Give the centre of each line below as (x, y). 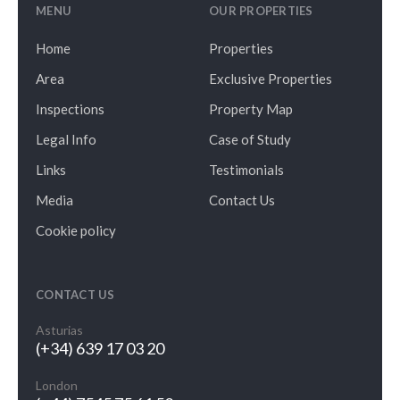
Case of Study (250, 140)
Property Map (251, 109)
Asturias (59, 330)
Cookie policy (76, 231)
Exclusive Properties (271, 79)
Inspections (70, 109)
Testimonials (246, 170)
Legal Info (66, 140)
